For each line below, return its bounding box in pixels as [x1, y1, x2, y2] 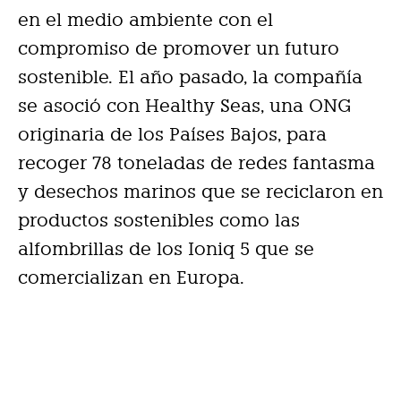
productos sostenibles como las [18, 209, 300, 232]
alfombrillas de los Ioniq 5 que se [18, 238, 314, 260]
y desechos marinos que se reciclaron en [18, 181, 383, 203]
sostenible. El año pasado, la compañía [18, 66, 363, 89]
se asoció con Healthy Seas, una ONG [18, 95, 351, 117]
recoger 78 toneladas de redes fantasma [18, 152, 375, 175]
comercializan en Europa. [18, 267, 244, 289]
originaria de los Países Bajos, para [18, 124, 327, 146]
